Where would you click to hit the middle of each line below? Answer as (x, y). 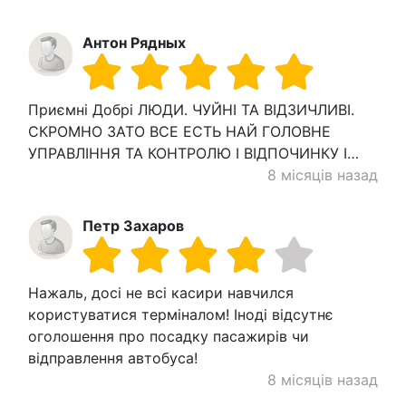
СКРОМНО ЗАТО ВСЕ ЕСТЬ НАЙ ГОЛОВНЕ (179, 132)
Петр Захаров (133, 226)
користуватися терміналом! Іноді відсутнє (181, 315)
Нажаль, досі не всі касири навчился (161, 293)
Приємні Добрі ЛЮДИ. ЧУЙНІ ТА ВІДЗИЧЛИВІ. (191, 110)
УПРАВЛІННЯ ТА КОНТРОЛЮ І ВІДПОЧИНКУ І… (193, 154)
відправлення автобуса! (113, 358)
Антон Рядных (134, 43)
